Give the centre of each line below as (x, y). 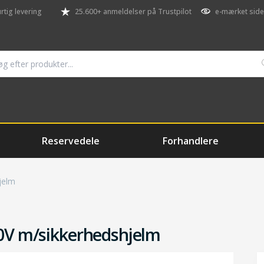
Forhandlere (190, 141)
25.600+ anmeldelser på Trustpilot (133, 11)
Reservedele (71, 141)
